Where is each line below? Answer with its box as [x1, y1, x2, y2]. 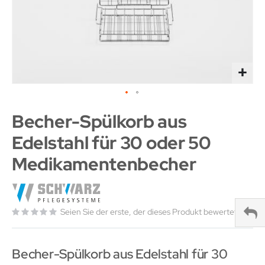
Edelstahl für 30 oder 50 [12, 131, 211, 154]
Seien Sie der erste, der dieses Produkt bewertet [60, 206, 237, 217]
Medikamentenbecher [12, 152, 196, 176]
